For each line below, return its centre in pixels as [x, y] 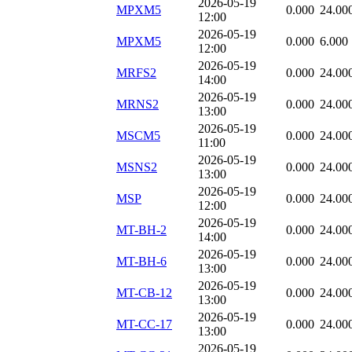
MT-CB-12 [144, 293]
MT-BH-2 [141, 230]
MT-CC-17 [144, 324]
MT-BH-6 [141, 262]
